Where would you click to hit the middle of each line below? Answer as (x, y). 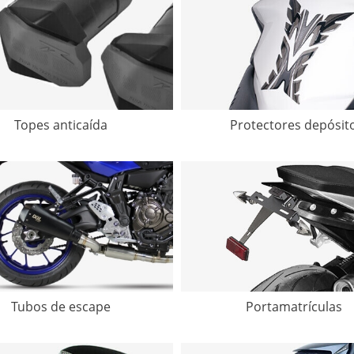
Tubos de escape (60, 307)
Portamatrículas (294, 307)
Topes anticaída (60, 124)
